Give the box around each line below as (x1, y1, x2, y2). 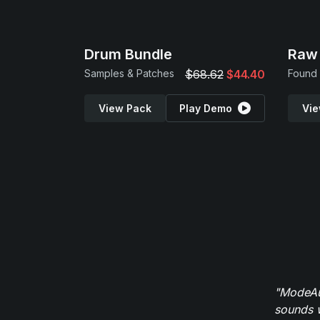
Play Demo (179, 102, 233, 114)
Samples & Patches (84, 67, 174, 79)
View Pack (98, 102, 151, 114)
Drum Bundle (84, 46, 172, 63)
